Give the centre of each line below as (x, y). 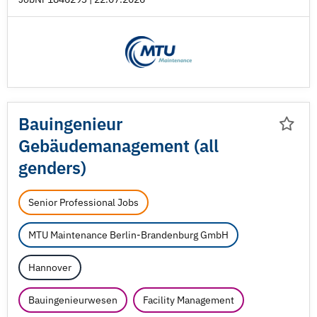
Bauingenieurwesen (73, 300)
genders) (52, 168)
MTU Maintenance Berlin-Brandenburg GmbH (128, 235)
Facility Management (189, 300)
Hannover (50, 267)
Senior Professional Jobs (83, 202)
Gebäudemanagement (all (119, 146)
